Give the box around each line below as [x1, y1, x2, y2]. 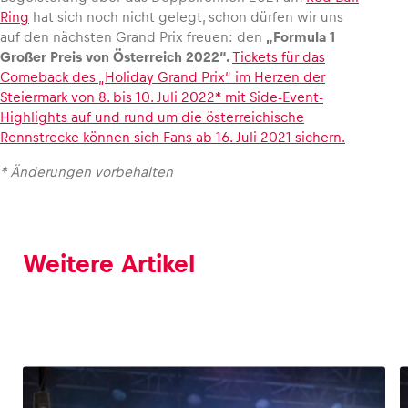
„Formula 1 [266, 28, 335, 45]
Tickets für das [232, 48, 325, 65]
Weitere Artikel [23, 250, 195, 278]
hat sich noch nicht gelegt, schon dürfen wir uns [29, 8, 343, 25]
